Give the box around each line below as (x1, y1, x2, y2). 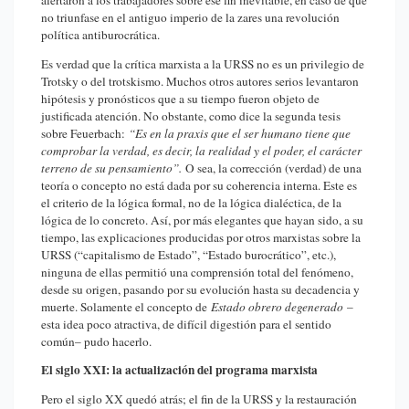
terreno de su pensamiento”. (41, 159, 182, 176)
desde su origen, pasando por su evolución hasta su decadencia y (41, 280, 360, 298)
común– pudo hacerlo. (41, 332, 152, 350)
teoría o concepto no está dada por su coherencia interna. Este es (41, 176, 357, 194)
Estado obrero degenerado (211, 298, 343, 315)
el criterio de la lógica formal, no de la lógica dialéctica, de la (41, 194, 341, 211)
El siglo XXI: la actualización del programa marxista (41, 361, 318, 380)
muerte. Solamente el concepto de (41, 298, 211, 315)
